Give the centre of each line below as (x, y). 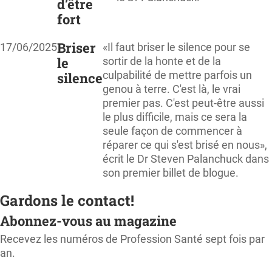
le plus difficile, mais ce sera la (175, 117)
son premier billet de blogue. (171, 172)
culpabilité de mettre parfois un (177, 75)
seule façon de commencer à (172, 131)
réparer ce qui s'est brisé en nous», (185, 144)
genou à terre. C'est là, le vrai (172, 89)
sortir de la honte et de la (162, 61)
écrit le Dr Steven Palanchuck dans (186, 158)
